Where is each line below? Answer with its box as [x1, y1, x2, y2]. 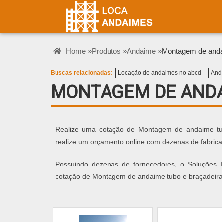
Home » [64, 47, 92, 55]
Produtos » [92, 47, 127, 55]
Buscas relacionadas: [51, 69, 112, 76]
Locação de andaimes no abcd [118, 69, 201, 76]
